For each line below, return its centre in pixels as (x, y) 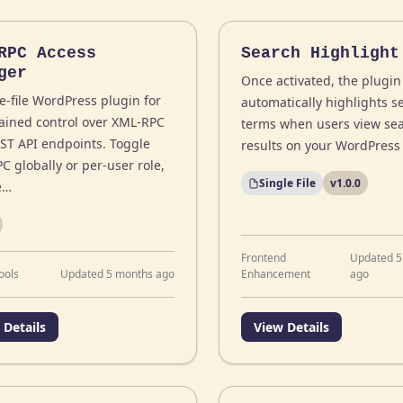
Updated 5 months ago (117, 274)
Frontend (263, 258)
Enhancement (275, 274)
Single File (287, 183)
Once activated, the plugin (321, 81)
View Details (291, 327)
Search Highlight (320, 53)
